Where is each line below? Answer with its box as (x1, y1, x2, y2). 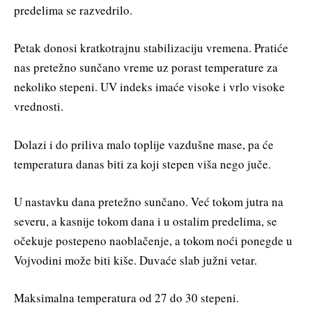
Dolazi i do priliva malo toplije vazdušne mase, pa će (14, 136, 274, 153)
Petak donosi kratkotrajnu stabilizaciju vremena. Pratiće (14, 40, 288, 56)
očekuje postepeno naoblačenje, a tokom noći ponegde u (14, 232, 292, 249)
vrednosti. (14, 98, 63, 115)
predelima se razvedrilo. (14, 2, 132, 19)
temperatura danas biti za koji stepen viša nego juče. (14, 155, 271, 172)
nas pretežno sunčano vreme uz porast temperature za (14, 59, 278, 76)
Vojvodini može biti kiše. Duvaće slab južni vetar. (14, 251, 257, 268)
